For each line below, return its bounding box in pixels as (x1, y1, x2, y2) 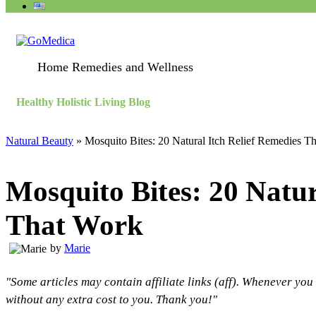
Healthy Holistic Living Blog (16, 96, 150, 109)
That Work (6, 208, 143, 241)
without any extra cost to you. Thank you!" (6, 293, 217, 307)
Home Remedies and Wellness (37, 60, 193, 75)
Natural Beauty (6, 135, 73, 147)
